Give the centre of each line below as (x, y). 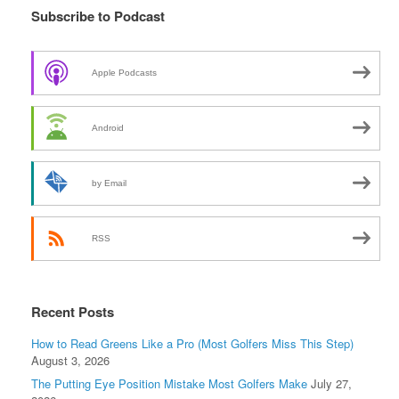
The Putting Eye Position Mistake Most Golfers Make (169, 384)
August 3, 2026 (70, 361)
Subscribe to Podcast (98, 16)
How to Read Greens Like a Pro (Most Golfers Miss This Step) (192, 344)
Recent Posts (73, 312)
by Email (109, 183)
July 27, (331, 384)
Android (108, 127)
